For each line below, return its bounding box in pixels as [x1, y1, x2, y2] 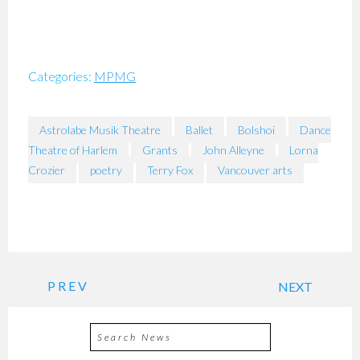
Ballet [186, 123, 213, 137]
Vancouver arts [218, 163, 292, 177]
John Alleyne [202, 143, 264, 157]
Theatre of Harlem [28, 143, 117, 157]
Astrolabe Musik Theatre [39, 123, 161, 137]
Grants [142, 143, 178, 157]
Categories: [28, 68, 94, 84]
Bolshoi [238, 123, 275, 137]
